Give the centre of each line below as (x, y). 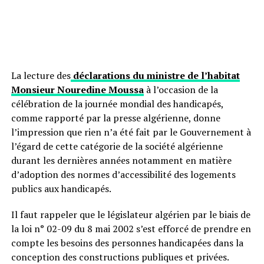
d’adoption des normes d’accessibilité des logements (123, 174)
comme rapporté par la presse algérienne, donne (115, 118)
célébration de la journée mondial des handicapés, (117, 104)
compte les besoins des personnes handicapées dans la (127, 243)
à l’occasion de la (181, 90)
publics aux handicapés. (61, 189)
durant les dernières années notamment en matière (121, 160)
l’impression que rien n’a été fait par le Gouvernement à (131, 132)
